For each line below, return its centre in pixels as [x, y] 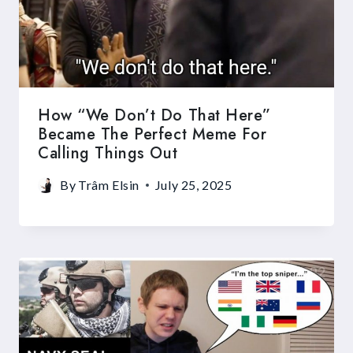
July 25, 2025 [193, 185]
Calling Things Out [108, 154]
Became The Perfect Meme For [152, 135]
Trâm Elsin [109, 185]
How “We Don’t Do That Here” [154, 116]
